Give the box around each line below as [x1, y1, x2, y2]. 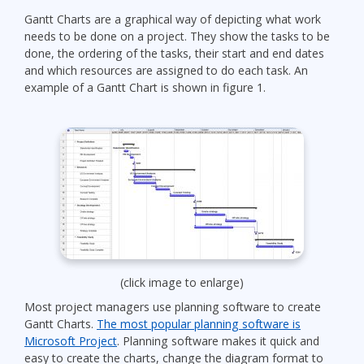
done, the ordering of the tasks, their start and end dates [24, 45, 324, 61]
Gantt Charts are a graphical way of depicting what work [24, 11, 321, 27]
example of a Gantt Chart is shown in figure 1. [24, 79, 266, 95]
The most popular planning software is [97, 316, 301, 332]
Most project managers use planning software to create [24, 299, 321, 315]
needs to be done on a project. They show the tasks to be [24, 28, 330, 44]
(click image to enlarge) [120, 275, 244, 291]
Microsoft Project [24, 333, 117, 349]
